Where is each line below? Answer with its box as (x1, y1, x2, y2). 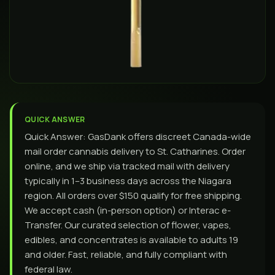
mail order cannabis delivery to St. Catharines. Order (25, 145, 246, 158)
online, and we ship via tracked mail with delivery (25, 160, 230, 172)
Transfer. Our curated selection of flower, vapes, (25, 219, 231, 231)
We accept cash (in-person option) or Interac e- (25, 204, 231, 217)
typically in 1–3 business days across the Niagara (25, 174, 231, 187)
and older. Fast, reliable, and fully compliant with (25, 248, 227, 261)
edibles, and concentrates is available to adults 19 (25, 233, 238, 246)
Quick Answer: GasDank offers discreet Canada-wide (25, 130, 251, 143)
